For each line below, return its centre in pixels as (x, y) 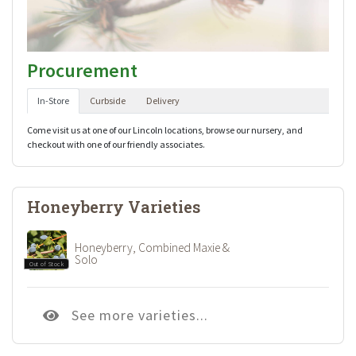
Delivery (163, 100)
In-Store (53, 100)
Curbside (108, 100)
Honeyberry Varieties (114, 206)
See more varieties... (140, 315)
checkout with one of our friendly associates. (116, 144)
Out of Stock (46, 263)
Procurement (82, 70)
